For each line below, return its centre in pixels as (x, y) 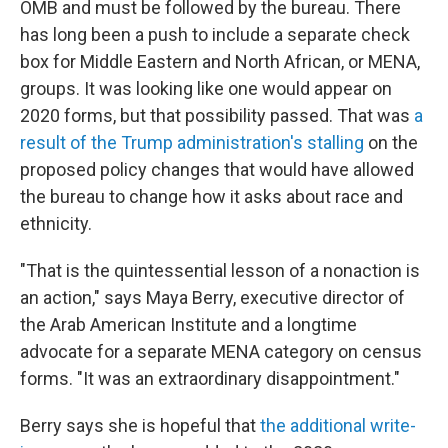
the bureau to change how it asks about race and (211, 197)
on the (391, 143)
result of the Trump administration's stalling (192, 143)
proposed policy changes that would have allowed (217, 170)
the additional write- (338, 426)
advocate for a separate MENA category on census (221, 352)
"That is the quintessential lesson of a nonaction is (220, 271)
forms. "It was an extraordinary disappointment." (210, 379)
